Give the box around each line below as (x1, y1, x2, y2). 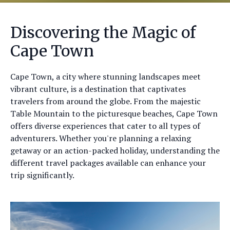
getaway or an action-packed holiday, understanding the (10, 145, 220, 156)
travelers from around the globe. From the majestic (10, 95, 201, 107)
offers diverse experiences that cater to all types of (10, 120, 200, 131)
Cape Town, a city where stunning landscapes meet (10, 71, 201, 82)
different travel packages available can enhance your (10, 157, 206, 168)
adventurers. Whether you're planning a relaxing (10, 132, 191, 144)
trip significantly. (10, 169, 74, 181)
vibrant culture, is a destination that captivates (10, 83, 186, 94)
